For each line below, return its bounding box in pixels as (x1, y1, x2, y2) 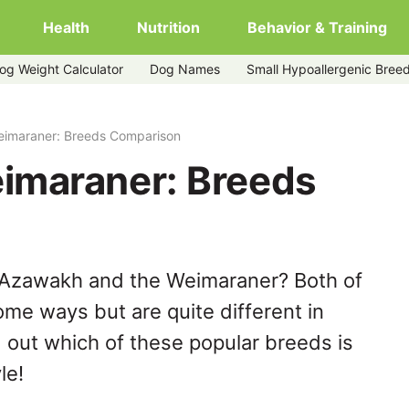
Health (43, 18, 89, 37)
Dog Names (150, 61, 220, 77)
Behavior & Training (247, 18, 387, 37)
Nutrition (137, 18, 200, 37)
